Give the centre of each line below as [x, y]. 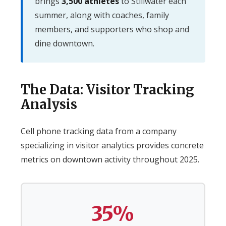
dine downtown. [64, 43]
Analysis [49, 104]
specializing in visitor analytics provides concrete [112, 145]
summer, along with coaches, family [102, 15]
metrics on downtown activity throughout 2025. [110, 159]
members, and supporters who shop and [112, 29]
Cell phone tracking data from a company [98, 131]
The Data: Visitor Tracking [107, 90]
